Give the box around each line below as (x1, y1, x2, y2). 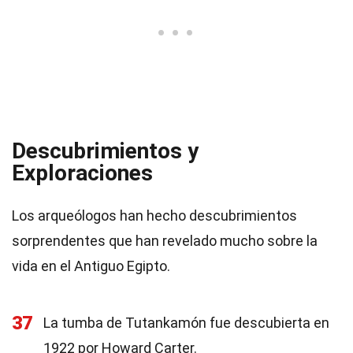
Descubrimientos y (12, 138, 199, 164)
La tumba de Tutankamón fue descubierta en (43, 314, 329, 331)
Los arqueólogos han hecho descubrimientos (12, 207, 297, 224)
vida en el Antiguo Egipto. (12, 258, 170, 274)
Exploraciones (12, 160, 153, 186)
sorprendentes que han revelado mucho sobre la (12, 232, 318, 249)
